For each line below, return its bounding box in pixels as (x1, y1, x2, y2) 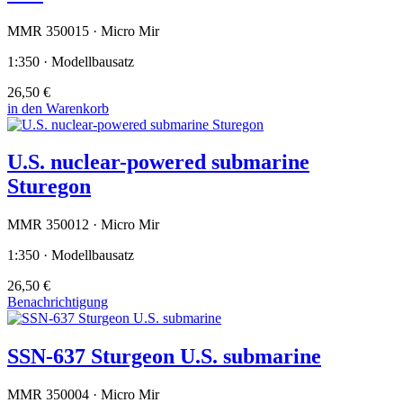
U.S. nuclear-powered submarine (7, 150, 309, 175)
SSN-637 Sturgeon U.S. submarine (7, 345, 321, 369)
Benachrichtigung (7, 294, 108, 310)
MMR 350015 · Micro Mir (7, 22, 159, 39)
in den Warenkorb (7, 100, 109, 116)
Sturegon (7, 175, 91, 199)
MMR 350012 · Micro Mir (7, 217, 159, 233)
